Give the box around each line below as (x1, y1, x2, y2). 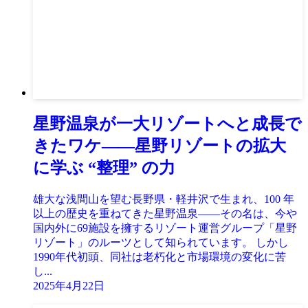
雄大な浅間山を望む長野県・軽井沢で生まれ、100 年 (33, 193, 294, 206)
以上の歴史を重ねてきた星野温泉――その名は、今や (33, 208, 297, 220)
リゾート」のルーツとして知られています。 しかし (33, 236, 289, 249)
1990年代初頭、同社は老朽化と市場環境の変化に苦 (33, 251, 286, 263)
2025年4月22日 (33, 280, 104, 292)
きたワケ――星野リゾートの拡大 (33, 137, 286, 155)
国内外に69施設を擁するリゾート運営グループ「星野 (33, 222, 297, 234)
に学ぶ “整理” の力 (33, 159, 175, 177)
